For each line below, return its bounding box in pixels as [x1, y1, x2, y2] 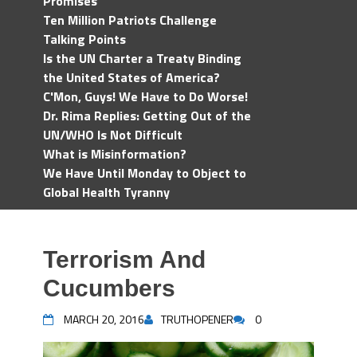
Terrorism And [43, 246, 206, 273]
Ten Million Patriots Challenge [43, 10, 217, 29]
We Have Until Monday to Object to [43, 163, 246, 182]
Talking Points [43, 29, 126, 49]
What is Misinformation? [43, 144, 186, 163]
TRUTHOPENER [161, 311, 233, 328]
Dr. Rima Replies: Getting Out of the [43, 106, 251, 125]
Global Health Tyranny [43, 182, 170, 202]
